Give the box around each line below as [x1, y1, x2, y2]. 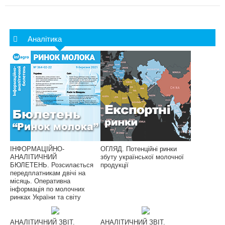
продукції [100, 161, 129, 169]
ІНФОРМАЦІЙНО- [10, 145, 64, 153]
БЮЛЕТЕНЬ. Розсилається [10, 161, 93, 169]
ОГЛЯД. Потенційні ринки [100, 145, 177, 153]
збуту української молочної [100, 153, 184, 161]
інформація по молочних [10, 185, 85, 193]
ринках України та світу [10, 193, 81, 201]
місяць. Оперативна [10, 177, 70, 185]
